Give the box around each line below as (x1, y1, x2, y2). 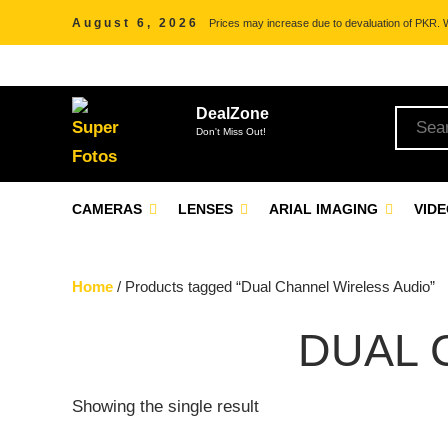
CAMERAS (72, 201, 146, 217)
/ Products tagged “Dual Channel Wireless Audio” (113, 278, 435, 295)
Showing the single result (72, 397, 259, 416)
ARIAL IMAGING (269, 201, 382, 217)
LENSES (178, 201, 237, 217)
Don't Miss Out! (196, 126, 266, 137)
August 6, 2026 (72, 16, 199, 30)
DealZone (196, 105, 269, 122)
